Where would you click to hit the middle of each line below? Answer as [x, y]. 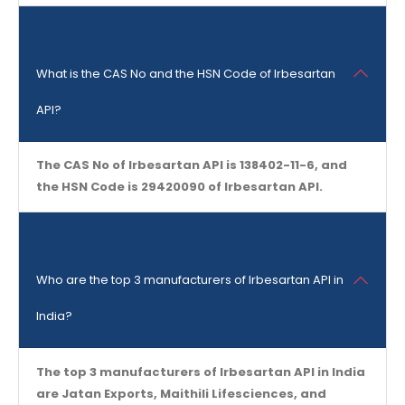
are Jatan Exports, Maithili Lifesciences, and [181, 393]
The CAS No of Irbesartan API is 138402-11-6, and [191, 165]
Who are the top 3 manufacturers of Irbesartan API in [189, 280]
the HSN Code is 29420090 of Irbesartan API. [179, 187]
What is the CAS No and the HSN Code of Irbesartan [185, 73]
